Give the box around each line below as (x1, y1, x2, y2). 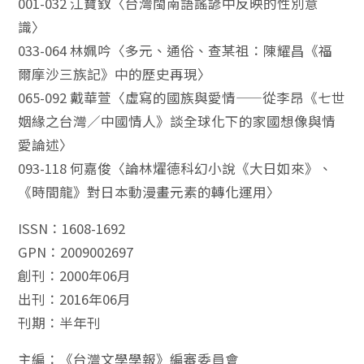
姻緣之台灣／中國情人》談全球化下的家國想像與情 (18, 110, 336, 131)
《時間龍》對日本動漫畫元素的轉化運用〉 (18, 181, 281, 201)
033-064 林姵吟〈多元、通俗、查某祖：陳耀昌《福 (18, 40, 333, 60)
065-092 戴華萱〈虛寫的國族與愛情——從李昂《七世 (18, 87, 346, 107)
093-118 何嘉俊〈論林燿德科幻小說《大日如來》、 (18, 158, 333, 178)
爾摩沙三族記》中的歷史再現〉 (18, 63, 212, 84)
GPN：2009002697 (18, 241, 134, 262)
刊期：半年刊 (18, 312, 102, 332)
